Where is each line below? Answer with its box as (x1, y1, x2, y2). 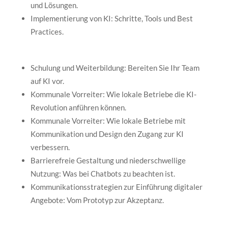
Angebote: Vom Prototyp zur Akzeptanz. (30, 195, 164, 205)
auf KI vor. (30, 76, 64, 85)
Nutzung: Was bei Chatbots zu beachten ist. (30, 168, 175, 178)
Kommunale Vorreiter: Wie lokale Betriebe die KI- (30, 89, 196, 99)
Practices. (30, 26, 64, 36)
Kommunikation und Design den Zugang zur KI (30, 129, 184, 138)
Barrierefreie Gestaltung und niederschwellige (30, 155, 186, 165)
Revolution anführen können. (30, 102, 126, 112)
